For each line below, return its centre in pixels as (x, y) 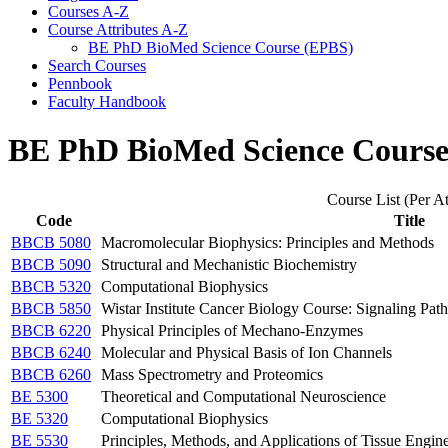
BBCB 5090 (51, 264)
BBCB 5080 (51, 242)
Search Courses (97, 65)
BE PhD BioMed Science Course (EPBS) (220, 47)
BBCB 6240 (51, 352)
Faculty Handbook (107, 101)
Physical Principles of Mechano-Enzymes (232, 330)
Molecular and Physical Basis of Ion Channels (246, 352)
